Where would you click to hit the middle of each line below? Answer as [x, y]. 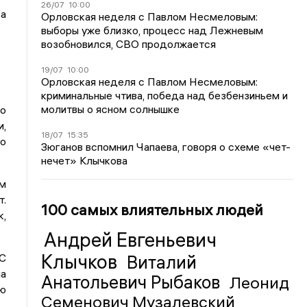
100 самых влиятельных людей [152, 209]
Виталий [162, 262]
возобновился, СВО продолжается [129, 44]
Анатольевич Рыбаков [133, 282]
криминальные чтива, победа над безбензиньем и [165, 95]
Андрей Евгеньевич [131, 240]
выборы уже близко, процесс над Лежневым [152, 30]
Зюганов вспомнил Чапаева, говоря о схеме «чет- [166, 146]
